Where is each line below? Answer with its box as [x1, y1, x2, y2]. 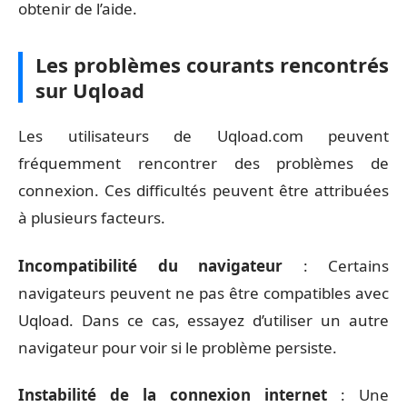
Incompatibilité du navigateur [18, 254, 283, 276]
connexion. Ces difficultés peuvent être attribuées [18, 180, 389, 201]
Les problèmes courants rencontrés [35, 50, 389, 78]
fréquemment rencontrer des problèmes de [18, 153, 389, 174]
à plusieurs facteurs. [18, 207, 165, 228]
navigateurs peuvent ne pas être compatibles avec [18, 282, 389, 303]
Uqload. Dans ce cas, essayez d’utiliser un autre [18, 309, 389, 331]
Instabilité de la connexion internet [18, 384, 327, 405]
